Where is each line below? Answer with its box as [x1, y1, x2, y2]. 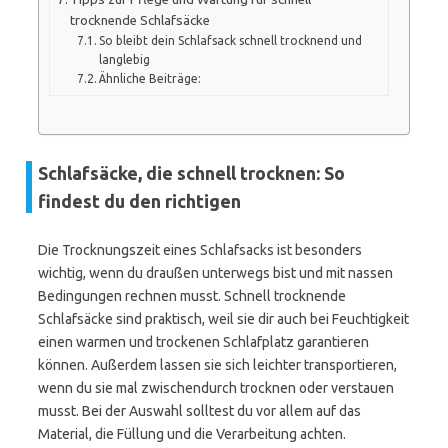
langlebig [99, 52, 151, 66]
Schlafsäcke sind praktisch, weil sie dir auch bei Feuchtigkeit [38, 311, 409, 327]
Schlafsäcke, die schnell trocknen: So [38, 163, 345, 183]
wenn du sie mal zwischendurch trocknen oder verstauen [38, 380, 394, 396]
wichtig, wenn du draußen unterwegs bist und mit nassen [38, 265, 393, 281]
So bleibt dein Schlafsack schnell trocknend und [99, 33, 363, 47]
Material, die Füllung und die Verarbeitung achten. [38, 426, 346, 442]
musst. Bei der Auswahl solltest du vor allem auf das [38, 403, 361, 419]
